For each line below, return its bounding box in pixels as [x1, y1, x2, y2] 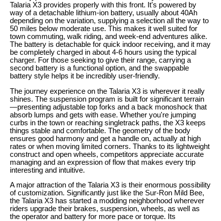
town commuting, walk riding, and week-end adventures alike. [10, 32, 207, 40]
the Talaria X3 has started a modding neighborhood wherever [10, 197, 204, 205]
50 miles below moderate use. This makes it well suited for [10, 24, 197, 33]
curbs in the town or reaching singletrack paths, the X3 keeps [10, 118, 206, 127]
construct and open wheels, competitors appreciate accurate [10, 150, 204, 158]
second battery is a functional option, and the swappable [10, 64, 189, 72]
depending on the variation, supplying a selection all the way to [10, 16, 209, 25]
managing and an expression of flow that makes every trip [10, 158, 195, 166]
